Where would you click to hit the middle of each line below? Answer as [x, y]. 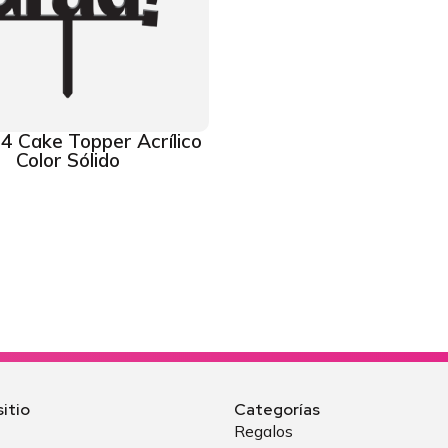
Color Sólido [67, 160]
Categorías [277, 409]
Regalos [263, 431]
